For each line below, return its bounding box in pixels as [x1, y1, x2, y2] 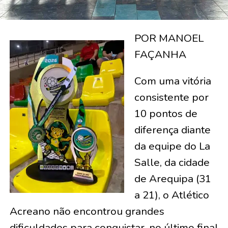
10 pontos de [134, 106, 197, 121]
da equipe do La [134, 138, 210, 153]
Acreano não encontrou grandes [9, 204, 164, 218]
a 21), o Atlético [134, 187, 209, 202]
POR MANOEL [134, 31, 204, 45]
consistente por [134, 90, 209, 104]
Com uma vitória [134, 73, 211, 88]
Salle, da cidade [134, 155, 210, 169]
